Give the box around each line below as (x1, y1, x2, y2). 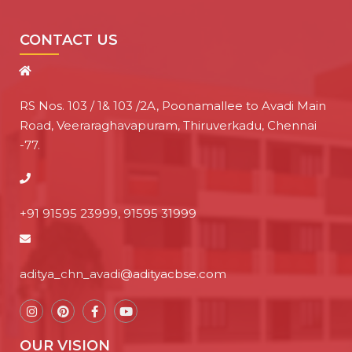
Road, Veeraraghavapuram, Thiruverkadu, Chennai (20, 118, 317, 133)
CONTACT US (20, 31, 118, 49)
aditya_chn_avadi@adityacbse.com (20, 266, 226, 281)
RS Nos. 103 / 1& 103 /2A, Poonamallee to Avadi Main (20, 98, 326, 113)
